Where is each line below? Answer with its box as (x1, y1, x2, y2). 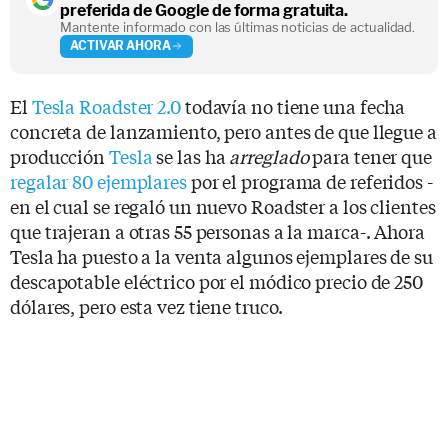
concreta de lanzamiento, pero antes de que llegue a (10, 117, 437, 144)
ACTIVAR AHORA (70, 38, 171, 54)
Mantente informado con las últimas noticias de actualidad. (60, 18, 416, 35)
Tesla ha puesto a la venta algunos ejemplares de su (10, 242, 433, 269)
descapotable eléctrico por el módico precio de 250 (10, 267, 423, 294)
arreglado (229, 142, 309, 169)
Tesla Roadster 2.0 (31, 92, 181, 119)
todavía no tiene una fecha (180, 92, 406, 119)
